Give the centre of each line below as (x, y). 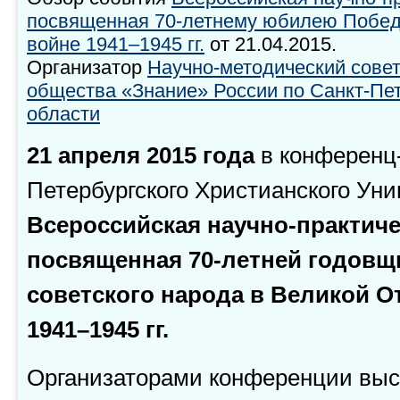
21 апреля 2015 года (144, 156)
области (63, 114)
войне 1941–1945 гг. (116, 44)
